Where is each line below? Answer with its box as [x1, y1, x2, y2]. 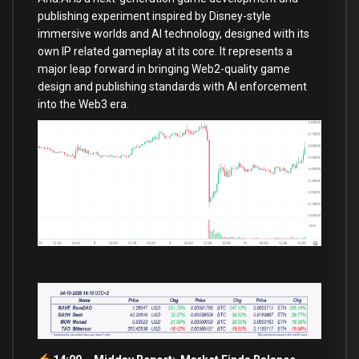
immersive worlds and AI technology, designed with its [38, 27, 309, 41]
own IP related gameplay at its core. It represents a [38, 45, 292, 58]
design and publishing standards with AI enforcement [38, 80, 307, 94]
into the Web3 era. [38, 98, 129, 111]
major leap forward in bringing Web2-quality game [38, 63, 290, 76]
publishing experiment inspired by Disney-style [38, 10, 271, 23]
